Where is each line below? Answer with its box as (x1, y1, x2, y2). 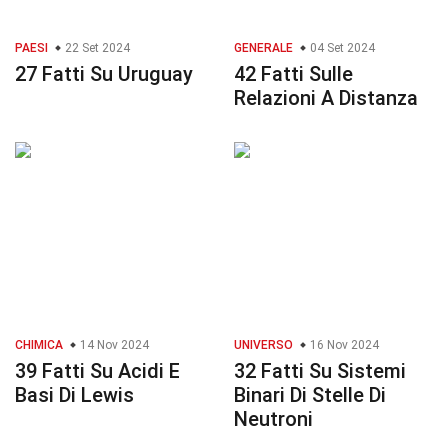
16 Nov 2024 (307, 338, 379, 353)
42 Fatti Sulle (234, 62, 353, 87)
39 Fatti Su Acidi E (15, 359, 180, 384)
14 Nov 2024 (77, 338, 149, 353)
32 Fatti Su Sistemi (234, 359, 406, 384)
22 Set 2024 (62, 41, 130, 56)
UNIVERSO (234, 338, 293, 353)
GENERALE (234, 41, 293, 56)
